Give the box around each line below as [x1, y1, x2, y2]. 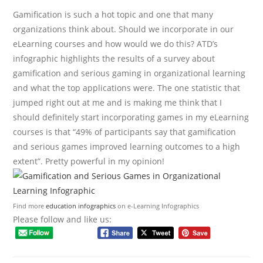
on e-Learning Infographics [116, 201, 200, 211]
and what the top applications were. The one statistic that [13, 82, 241, 94]
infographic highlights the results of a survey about [13, 53, 215, 65]
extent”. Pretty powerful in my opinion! [13, 156, 170, 167]
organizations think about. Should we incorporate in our [13, 23, 234, 35]
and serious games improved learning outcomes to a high [13, 141, 241, 153]
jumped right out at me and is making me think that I [13, 97, 222, 109]
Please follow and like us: [13, 214, 112, 225]
